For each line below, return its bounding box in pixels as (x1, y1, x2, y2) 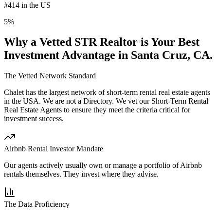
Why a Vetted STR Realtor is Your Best (4, 36, 200, 49)
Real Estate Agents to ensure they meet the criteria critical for (4, 106, 190, 114)
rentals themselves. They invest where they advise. (4, 170, 159, 179)
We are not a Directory (41, 97, 112, 106)
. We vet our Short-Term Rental (112, 97, 208, 106)
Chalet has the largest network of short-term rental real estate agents (4, 88, 210, 97)
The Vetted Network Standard (4, 72, 96, 80)
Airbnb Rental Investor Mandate (4, 145, 103, 153)
